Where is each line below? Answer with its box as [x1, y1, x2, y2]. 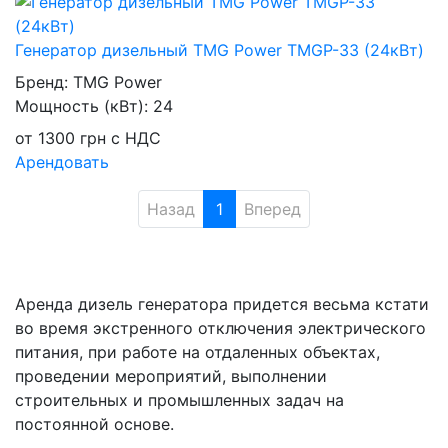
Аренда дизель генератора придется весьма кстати [15, 294, 429, 315]
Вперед [244, 199, 301, 220]
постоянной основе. [15, 414, 174, 435]
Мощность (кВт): [15, 96, 153, 117]
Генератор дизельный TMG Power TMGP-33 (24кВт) [15, 40, 424, 61]
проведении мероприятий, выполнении [15, 366, 327, 387]
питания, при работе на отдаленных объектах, [15, 342, 380, 363]
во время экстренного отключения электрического [15, 318, 426, 339]
